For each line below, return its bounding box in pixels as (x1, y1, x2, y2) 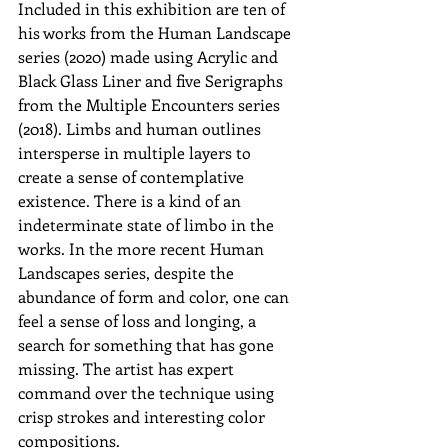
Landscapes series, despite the (18, 262, 238, 284)
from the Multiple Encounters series (18, 94, 284, 116)
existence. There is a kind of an (18, 190, 245, 212)
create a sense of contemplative (18, 166, 248, 188)
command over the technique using (18, 382, 278, 404)
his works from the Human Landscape (18, 22, 295, 44)
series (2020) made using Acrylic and (18, 46, 282, 68)
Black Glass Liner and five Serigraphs (18, 70, 287, 92)
